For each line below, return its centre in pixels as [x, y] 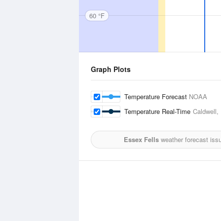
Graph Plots [111, 69]
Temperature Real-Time [159, 111]
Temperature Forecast [157, 96]
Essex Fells [141, 139]
